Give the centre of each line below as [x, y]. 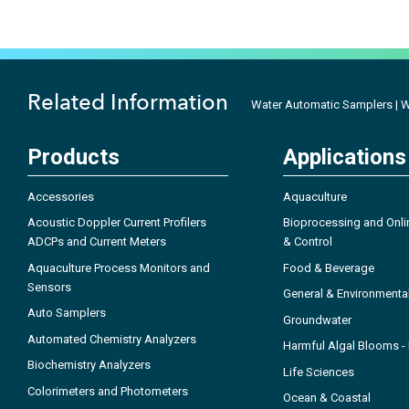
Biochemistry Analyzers [89, 365]
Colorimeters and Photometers [108, 391]
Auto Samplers [67, 313]
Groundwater [317, 320]
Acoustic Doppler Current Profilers [117, 223]
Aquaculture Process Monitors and [119, 267]
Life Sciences [319, 372]
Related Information [128, 101]
